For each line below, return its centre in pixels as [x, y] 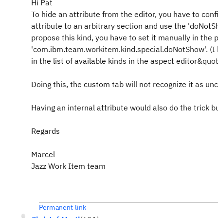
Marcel [43, 154]
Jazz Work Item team [68, 166]
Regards [45, 131]
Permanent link [63, 207]
